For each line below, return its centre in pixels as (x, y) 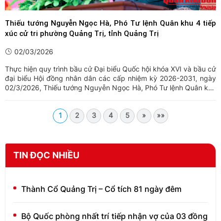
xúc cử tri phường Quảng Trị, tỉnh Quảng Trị (82, 34)
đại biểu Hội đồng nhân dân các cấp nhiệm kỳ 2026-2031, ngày (110, 78)
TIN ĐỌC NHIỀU (46, 155)
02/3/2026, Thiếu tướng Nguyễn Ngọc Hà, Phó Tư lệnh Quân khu (110, 88)
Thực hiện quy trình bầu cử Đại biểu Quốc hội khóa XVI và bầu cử (110, 69)
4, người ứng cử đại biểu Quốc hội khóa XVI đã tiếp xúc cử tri (110, 97)
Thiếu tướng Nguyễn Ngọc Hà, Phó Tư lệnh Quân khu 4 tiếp (110, 23)
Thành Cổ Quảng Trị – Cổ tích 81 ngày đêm (101, 189)
